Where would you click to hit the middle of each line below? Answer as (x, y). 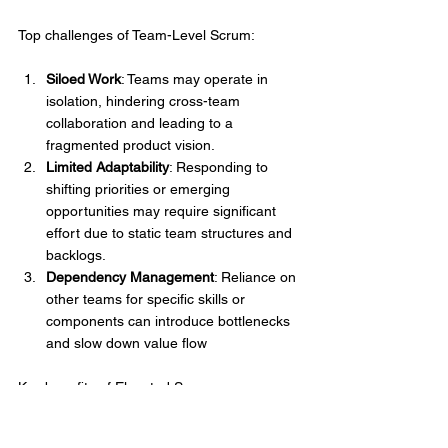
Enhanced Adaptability (116, 431)
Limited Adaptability (107, 167)
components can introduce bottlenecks (170, 321)
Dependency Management (130, 277)
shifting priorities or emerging (140, 189)
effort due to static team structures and (171, 233)
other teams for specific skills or (147, 299)
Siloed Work (83, 79)
